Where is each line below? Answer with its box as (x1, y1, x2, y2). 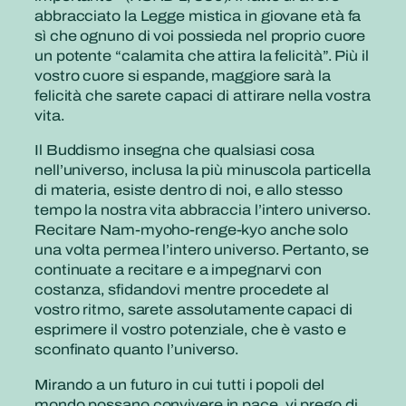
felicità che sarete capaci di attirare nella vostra (34, 88, 371, 104)
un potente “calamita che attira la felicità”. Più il (34, 48, 369, 64)
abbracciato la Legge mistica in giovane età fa (34, 8, 362, 24)
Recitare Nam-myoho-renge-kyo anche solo (34, 222, 349, 238)
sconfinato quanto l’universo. (34, 342, 239, 358)
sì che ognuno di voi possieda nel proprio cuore (34, 28, 366, 44)
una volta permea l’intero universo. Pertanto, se (34, 242, 370, 258)
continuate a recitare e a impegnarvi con (34, 262, 322, 278)
